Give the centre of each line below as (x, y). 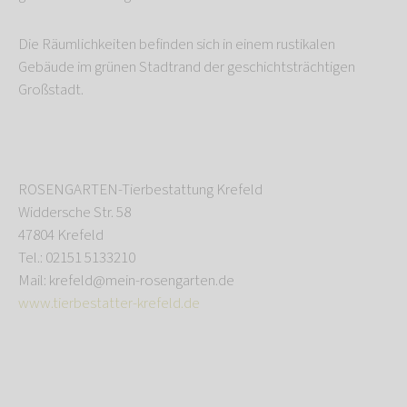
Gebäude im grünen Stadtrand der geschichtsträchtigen (187, 67)
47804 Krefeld (61, 235)
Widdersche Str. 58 (74, 212)
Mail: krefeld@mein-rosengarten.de (126, 280)
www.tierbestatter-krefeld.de (109, 303)
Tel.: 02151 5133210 (77, 258)
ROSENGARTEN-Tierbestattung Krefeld (140, 189)
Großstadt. (51, 89)
